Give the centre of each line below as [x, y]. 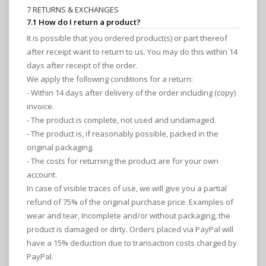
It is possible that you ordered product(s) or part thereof [127, 38]
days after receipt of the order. [82, 66]
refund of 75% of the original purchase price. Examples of [130, 202]
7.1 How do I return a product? [84, 22]
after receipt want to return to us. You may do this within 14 [132, 52]
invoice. [40, 107]
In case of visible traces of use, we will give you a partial [127, 189]
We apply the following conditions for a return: [110, 79]
